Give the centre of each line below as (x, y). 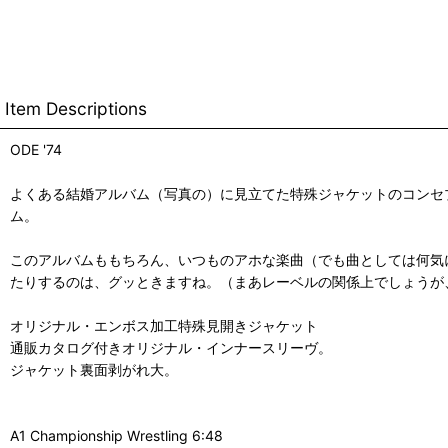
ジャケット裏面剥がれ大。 (94, 369)
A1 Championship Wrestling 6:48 (116, 435)
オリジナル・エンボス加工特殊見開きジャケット (164, 325)
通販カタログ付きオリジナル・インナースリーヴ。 (171, 347)
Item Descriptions (76, 108)
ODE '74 (36, 149)
